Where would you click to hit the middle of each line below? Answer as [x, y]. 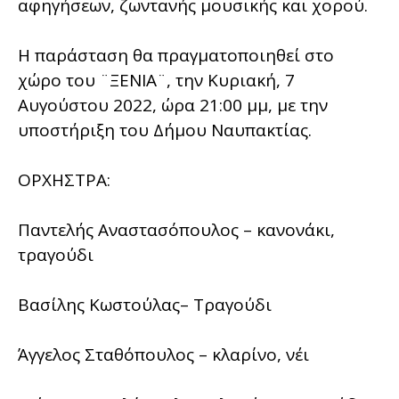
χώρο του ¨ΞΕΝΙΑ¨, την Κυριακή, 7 [156, 80]
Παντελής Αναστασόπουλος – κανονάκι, [176, 229]
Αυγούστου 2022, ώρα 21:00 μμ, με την [173, 105]
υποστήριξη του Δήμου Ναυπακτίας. [165, 130]
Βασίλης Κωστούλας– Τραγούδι [145, 304]
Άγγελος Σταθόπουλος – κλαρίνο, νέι [163, 354]
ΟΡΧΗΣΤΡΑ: [64, 179]
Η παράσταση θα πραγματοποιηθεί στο [176, 55]
